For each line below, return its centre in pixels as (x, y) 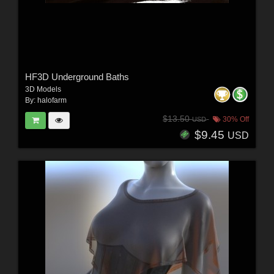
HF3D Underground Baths (77, 76)
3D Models (43, 89)
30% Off (235, 120)
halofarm (52, 100)
